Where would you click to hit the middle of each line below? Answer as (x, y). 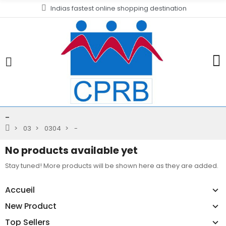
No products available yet (71, 150)
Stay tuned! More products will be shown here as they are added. (112, 166)
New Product (31, 206)
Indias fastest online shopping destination (118, 8)
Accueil (20, 190)
